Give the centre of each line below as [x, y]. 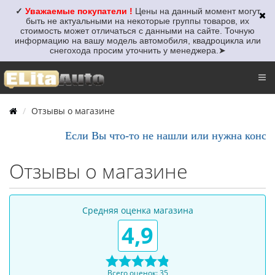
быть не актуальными [70, 21]
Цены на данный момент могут [197, 11]
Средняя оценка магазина [137, 210]
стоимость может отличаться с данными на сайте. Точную [137, 31]
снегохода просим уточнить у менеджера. [134, 50]
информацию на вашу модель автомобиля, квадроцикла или [137, 41]
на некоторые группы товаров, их [182, 21]
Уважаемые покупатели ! [79, 11]
